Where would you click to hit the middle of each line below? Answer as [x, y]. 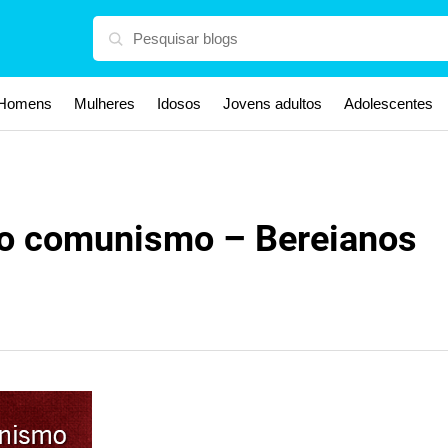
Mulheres [104, 103]
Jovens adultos [272, 103]
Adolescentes [388, 103]
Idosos [179, 103]
